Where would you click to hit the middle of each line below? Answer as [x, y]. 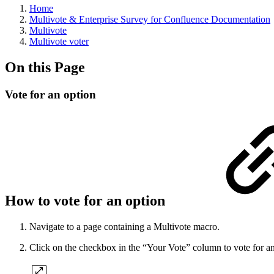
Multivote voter [59, 41]
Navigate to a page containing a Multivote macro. [124, 226]
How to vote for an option [87, 200]
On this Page [45, 67]
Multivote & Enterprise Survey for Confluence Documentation [150, 19]
